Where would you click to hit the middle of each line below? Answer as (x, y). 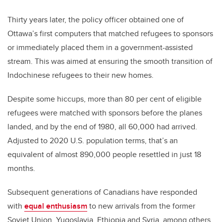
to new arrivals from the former (141, 206)
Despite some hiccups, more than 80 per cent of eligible (105, 99)
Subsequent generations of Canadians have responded (102, 192)
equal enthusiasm (56, 206)
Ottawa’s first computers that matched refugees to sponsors (110, 33)
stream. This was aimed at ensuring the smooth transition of (110, 61)
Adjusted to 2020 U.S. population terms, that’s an (93, 140)
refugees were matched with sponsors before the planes (105, 112)
